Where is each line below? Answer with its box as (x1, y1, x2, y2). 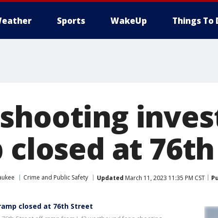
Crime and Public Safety (23, 173, 88, 182)
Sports (57, 15, 85, 26)
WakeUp (110, 15, 147, 26)
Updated (97, 173, 124, 182)
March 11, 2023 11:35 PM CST (124, 173, 205, 182)
